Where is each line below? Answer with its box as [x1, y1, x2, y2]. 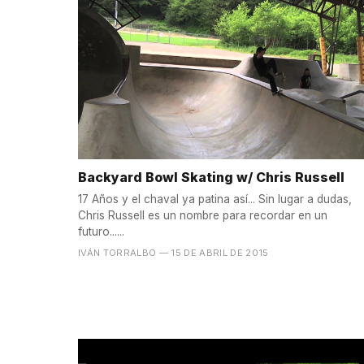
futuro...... [78, 224, 124, 238]
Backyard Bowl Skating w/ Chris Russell [78, 169, 344, 186]
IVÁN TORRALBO [78, 246, 157, 258]
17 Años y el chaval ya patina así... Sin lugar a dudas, [78, 192, 352, 206]
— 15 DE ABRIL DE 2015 [158, 246, 269, 258]
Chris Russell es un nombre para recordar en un [78, 208, 327, 222]
